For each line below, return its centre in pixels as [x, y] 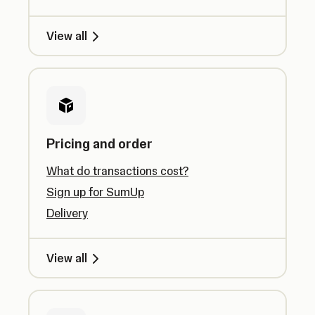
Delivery [67, 213]
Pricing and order [99, 144]
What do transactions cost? [117, 171]
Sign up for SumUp [95, 192]
